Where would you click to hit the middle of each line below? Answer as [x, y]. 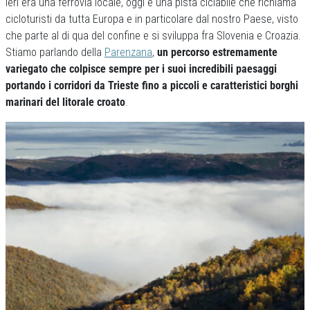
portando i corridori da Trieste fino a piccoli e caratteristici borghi [152, 85]
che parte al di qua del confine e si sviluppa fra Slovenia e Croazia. [153, 36]
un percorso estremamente [217, 52]
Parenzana [128, 52]
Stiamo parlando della [55, 52]
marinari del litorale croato [65, 102]
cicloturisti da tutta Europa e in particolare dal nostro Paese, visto [152, 19]
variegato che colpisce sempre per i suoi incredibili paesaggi [141, 69]
